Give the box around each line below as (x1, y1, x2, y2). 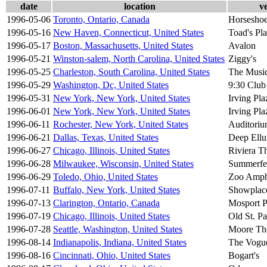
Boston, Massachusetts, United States (53, 40, 193, 51)
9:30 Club (228, 79, 266, 90)
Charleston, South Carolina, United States (53, 66, 210, 77)
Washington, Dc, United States (53, 79, 169, 90)
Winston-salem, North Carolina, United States (53, 53, 225, 64)
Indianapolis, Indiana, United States (53, 237, 187, 247)
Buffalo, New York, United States (53, 184, 180, 195)
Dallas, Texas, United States (53, 132, 159, 142)
